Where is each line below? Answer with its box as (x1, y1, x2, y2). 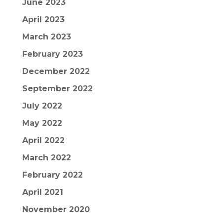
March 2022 (22, 153, 71, 162)
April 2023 (22, 15, 65, 24)
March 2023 (22, 32, 71, 41)
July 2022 (22, 101, 62, 110)
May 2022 (22, 118, 62, 128)
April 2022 (22, 136, 65, 145)
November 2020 (22, 205, 90, 214)
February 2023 (22, 49, 83, 59)
